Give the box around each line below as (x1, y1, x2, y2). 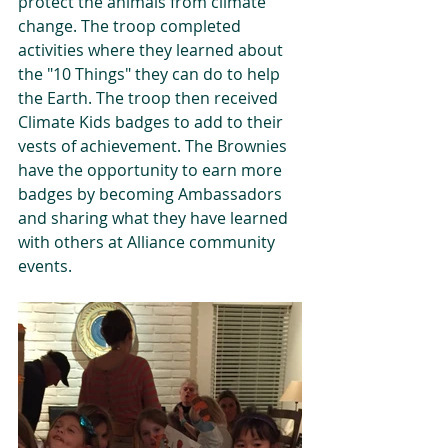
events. (18, 255, 72, 277)
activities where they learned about (18, 39, 287, 61)
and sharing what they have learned (18, 207, 292, 229)
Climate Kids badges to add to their (18, 111, 287, 133)
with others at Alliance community (18, 231, 279, 253)
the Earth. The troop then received (18, 87, 282, 109)
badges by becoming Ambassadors (18, 183, 286, 205)
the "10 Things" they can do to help (18, 63, 284, 85)
